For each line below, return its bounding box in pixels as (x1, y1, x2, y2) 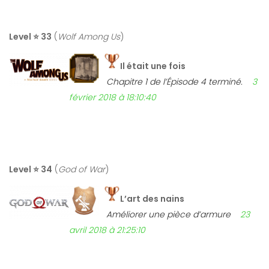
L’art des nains (120, 193, 184, 205)
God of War (58, 163, 105, 176)
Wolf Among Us (58, 31, 120, 43)
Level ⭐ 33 (9, 31, 52, 43)
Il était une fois (120, 60, 186, 73)
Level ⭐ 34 (9, 163, 52, 176)
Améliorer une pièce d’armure (106, 208, 231, 221)
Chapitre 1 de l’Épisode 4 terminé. (106, 76, 243, 88)
